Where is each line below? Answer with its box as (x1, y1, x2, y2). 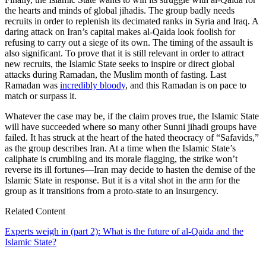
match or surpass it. (5, 91, 77, 102)
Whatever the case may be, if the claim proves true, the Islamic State (5, 111, 259, 122)
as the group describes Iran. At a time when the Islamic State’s (5, 143, 236, 154)
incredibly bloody (60, 80, 125, 91)
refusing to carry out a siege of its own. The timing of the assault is (5, 37, 253, 48)
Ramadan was (5, 80, 60, 91)
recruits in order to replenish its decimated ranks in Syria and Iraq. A (5, 16, 258, 27)
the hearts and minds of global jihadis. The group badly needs (5, 5, 235, 16)
